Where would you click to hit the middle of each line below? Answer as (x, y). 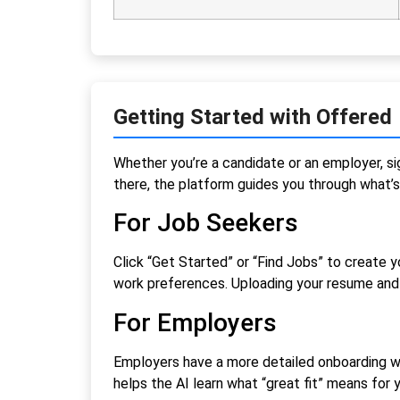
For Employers (195, 322)
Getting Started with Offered (253, 117)
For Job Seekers (206, 223)
